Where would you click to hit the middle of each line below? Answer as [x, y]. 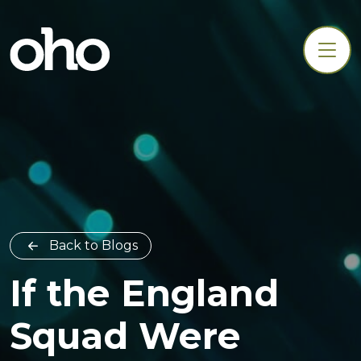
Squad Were [125, 336]
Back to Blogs [93, 245]
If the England [144, 293]
